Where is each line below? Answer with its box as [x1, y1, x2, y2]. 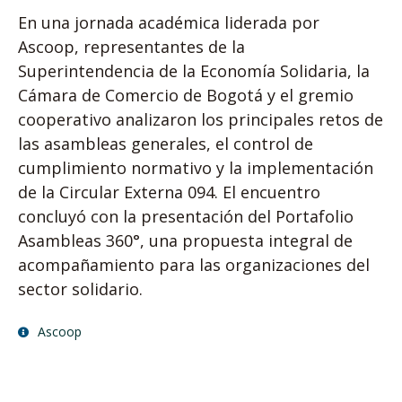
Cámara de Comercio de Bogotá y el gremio [18, 84, 354, 107]
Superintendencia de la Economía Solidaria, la [18, 60, 370, 83]
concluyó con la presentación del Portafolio [18, 205, 354, 228]
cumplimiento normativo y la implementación [18, 157, 373, 179]
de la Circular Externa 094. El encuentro [18, 181, 320, 204]
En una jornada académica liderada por [18, 12, 319, 34]
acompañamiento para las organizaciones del [18, 254, 370, 276]
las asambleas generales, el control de [18, 133, 313, 155]
